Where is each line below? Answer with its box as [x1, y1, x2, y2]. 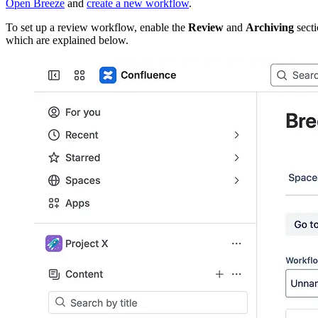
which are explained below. [6, 33, 128, 46]
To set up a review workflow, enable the [6, 21, 188, 33]
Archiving [246, 21, 294, 33]
